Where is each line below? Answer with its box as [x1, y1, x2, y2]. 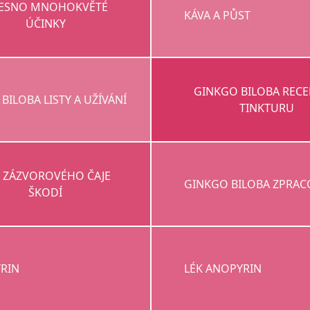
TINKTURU [239, 100, 294, 116]
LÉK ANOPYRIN [184, 261, 262, 277]
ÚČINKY [25, 16, 66, 32]
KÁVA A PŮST [184, 8, 251, 24]
